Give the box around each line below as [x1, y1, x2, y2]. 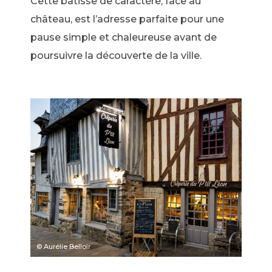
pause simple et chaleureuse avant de [30, 31, 217, 43]
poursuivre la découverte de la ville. [30, 49, 204, 61]
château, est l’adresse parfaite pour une [30, 13, 224, 25]
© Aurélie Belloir [36, 242, 90, 251]
